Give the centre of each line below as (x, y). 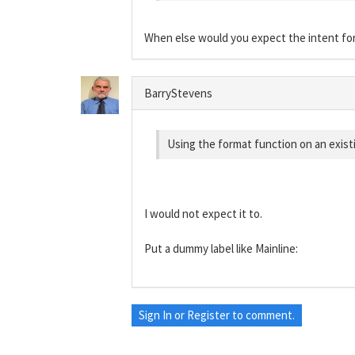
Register (208, 315)
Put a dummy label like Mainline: (221, 248)
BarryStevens (178, 93)
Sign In (155, 315)
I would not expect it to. (203, 213)
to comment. (262, 315)
